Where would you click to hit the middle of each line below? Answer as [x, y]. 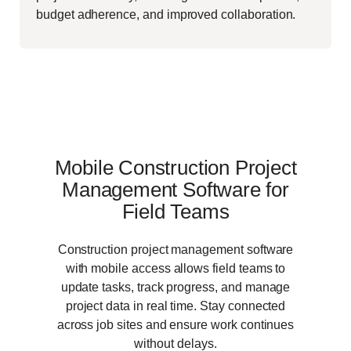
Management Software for [175, 190]
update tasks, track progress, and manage [175, 287]
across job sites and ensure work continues [175, 324]
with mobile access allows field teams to [175, 268]
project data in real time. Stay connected [175, 306]
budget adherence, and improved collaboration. [166, 15]
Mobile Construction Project [175, 168]
